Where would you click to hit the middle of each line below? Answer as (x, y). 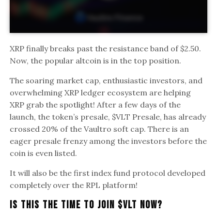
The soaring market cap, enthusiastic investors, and (106, 80)
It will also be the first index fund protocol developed (108, 173)
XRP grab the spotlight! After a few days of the (95, 104)
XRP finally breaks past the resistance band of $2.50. (106, 48)
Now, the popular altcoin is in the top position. (98, 60)
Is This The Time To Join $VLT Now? (88, 205)
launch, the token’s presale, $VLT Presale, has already (108, 116)
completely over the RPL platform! (76, 185)
